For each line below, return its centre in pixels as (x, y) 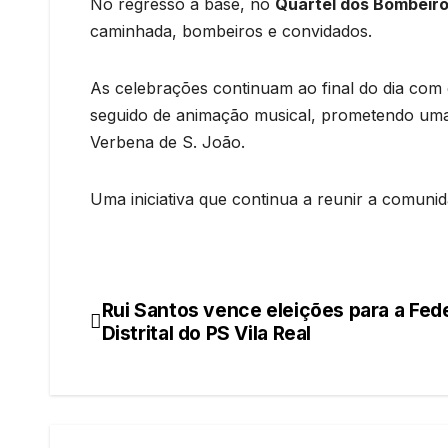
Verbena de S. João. (167, 141)
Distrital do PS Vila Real (206, 332)
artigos (141, 400)
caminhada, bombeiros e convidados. (231, 30)
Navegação (174, 318)
